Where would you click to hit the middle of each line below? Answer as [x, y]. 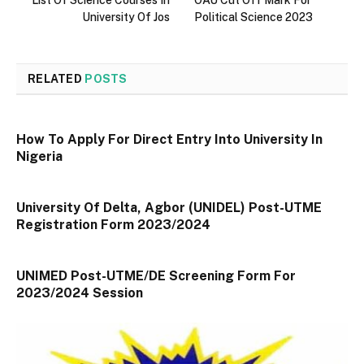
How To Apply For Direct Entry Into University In [169, 139]
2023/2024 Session [80, 292]
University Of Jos [126, 17]
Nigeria [39, 156]
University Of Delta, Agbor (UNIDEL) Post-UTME [169, 207]
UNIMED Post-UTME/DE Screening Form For [156, 275]
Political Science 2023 [253, 17]
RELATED [56, 78]
